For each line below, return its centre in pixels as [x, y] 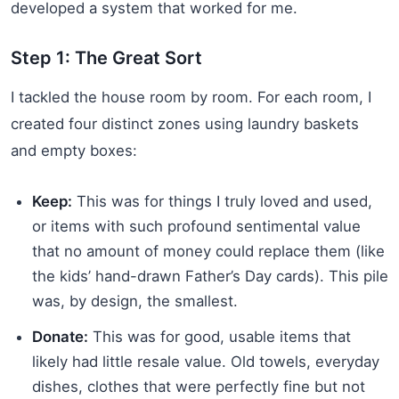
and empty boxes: [74, 150]
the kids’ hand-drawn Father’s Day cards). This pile [210, 276]
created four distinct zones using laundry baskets [185, 123]
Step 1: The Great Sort [106, 57]
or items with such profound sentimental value [196, 226]
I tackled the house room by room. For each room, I [191, 97]
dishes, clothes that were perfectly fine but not [199, 386]
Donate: [60, 336]
